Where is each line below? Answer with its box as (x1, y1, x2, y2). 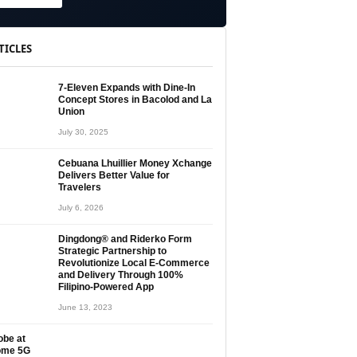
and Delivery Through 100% (58, 269, 183, 280)
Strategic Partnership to (58, 245, 167, 257)
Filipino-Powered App (58, 281, 154, 292)
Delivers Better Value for (58, 170, 170, 181)
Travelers (58, 182, 104, 193)
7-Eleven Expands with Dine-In (58, 82, 195, 93)
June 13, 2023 (58, 303, 112, 312)
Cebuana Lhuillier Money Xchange (58, 158, 212, 169)
